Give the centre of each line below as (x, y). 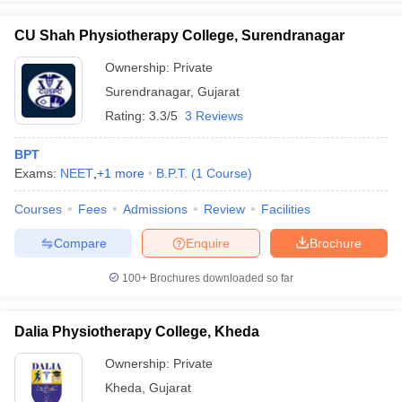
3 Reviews (214, 116)
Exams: (37, 173)
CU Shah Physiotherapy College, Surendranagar (179, 35)
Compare (80, 243)
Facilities (286, 209)
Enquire (208, 243)
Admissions (155, 209)
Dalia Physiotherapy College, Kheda (137, 332)
